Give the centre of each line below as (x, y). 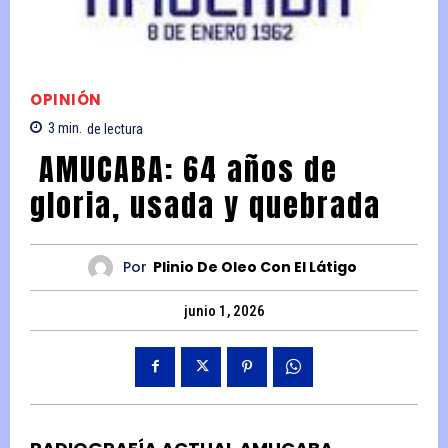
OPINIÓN (66, 100)
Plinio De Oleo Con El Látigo (255, 267)
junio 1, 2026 (224, 310)
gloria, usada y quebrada (210, 205)
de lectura (115, 128)
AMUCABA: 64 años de (184, 169)
